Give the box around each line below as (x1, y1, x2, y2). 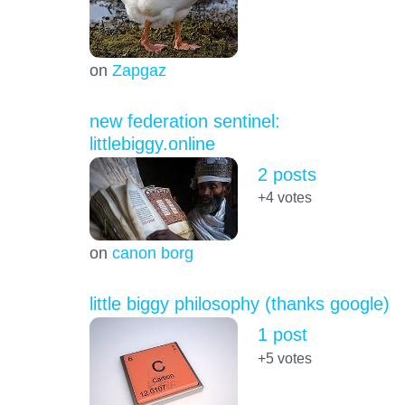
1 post (257, 325, 307, 345)
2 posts (257, 165, 316, 185)
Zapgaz (111, 61, 166, 80)
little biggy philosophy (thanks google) (89, 294, 390, 315)
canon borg (111, 243, 193, 263)
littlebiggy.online (89, 134, 215, 155)
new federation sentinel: (89, 111, 280, 132)
